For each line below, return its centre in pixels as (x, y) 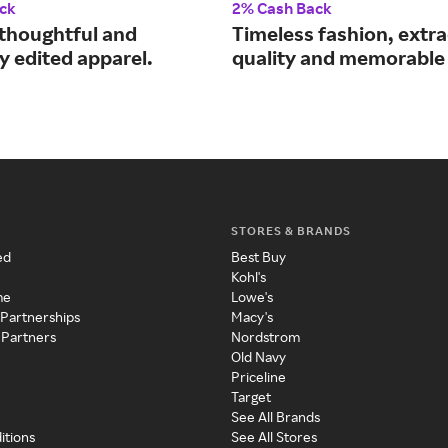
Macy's (251, 317)
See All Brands (275, 417)
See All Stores (273, 437)
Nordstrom (265, 337)
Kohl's (248, 277)
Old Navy (258, 357)
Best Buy (258, 257)
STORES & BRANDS (290, 231)
